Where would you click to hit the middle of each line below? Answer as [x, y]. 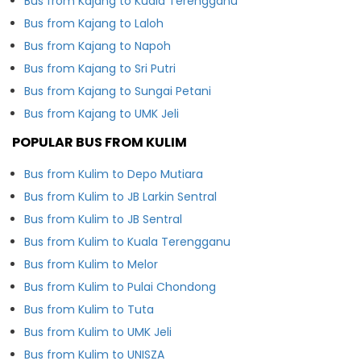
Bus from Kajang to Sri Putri [100, 68]
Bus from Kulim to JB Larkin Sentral [120, 196]
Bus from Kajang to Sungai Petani [118, 91]
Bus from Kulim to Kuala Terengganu [127, 241]
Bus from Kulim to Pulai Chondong [120, 286]
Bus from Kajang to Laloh [94, 23]
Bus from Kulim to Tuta [89, 309]
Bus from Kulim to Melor [91, 264]
